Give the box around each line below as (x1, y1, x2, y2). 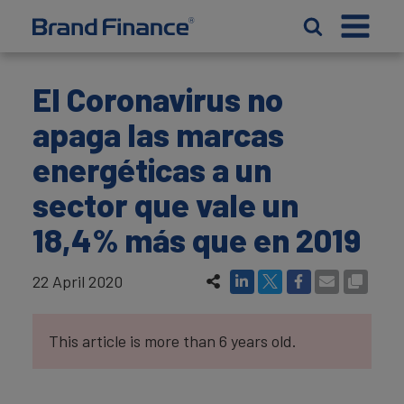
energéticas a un (32, 150, 271, 188)
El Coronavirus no (32, 79, 283, 118)
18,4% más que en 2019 (32, 220, 361, 259)
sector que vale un (32, 185, 298, 224)
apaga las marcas (32, 115, 284, 153)
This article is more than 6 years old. (49, 331, 297, 351)
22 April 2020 (32, 271, 123, 291)
